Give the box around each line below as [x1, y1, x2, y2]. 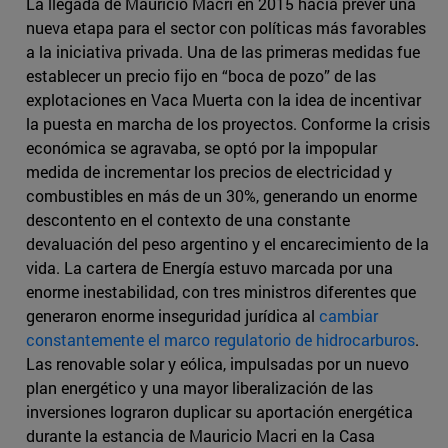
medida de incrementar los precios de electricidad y [26, 161, 392, 183]
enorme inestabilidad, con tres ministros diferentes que [26, 281, 416, 303]
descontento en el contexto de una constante [26, 209, 350, 231]
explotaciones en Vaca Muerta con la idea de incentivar [26, 89, 421, 111]
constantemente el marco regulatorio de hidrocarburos [26, 329, 415, 351]
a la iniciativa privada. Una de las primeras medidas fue [26, 41, 420, 63]
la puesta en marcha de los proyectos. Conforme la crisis [26, 113, 430, 135]
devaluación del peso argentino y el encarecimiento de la [26, 233, 429, 255]
